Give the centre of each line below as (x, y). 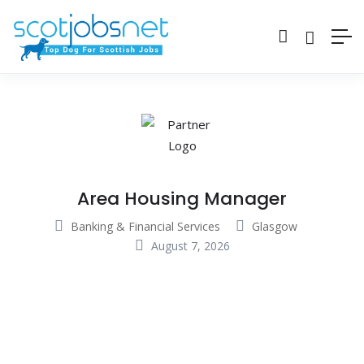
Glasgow (275, 227)
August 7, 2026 (188, 246)
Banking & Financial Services (145, 227)
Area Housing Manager (182, 199)
